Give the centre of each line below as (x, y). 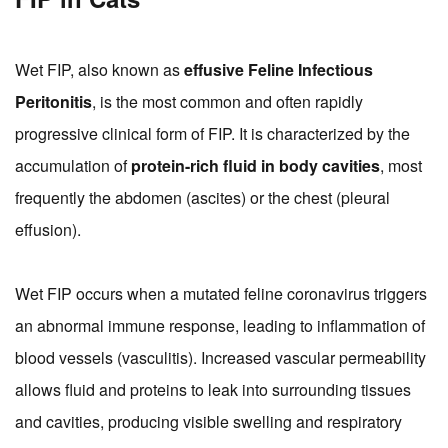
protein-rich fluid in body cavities (255, 166)
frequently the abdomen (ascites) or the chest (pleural (202, 198)
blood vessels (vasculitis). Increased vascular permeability (220, 358)
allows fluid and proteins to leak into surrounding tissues (213, 390)
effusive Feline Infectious (278, 70)
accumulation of (73, 166)
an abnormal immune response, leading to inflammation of (220, 326)
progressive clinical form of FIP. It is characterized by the (212, 134)
